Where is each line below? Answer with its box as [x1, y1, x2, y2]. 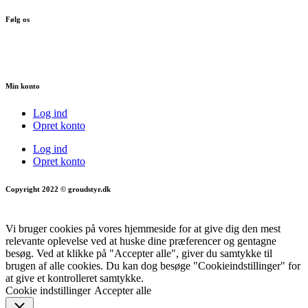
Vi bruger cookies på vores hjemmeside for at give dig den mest [5, 223, 280, 235]
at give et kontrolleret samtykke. [5, 272, 144, 285]
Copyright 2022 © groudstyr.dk [5, 185, 111, 194]
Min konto [5, 82, 40, 91]
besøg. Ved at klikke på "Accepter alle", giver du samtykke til [5, 247, 272, 260]
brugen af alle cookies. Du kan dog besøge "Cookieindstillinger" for [5, 260, 300, 272]
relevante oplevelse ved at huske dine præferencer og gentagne [5, 235, 276, 247]
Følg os [5, 14, 30, 23]
